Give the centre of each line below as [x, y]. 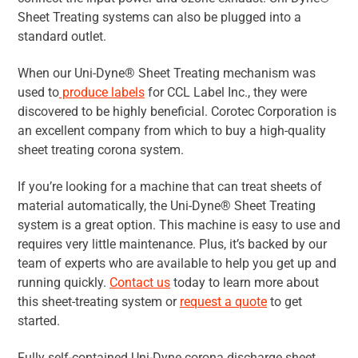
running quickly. [64, 283]
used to [38, 93]
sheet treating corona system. [101, 150]
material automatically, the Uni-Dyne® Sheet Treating [167, 206]
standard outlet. [62, 37]
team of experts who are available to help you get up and [177, 264]
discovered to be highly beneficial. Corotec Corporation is [177, 112]
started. [39, 321]
